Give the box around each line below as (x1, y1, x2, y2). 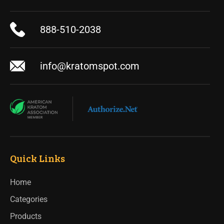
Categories (10, 194, 47, 204)
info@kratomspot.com (40, 60, 139, 72)
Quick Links (10, 151, 65, 165)
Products (10, 211, 41, 221)
